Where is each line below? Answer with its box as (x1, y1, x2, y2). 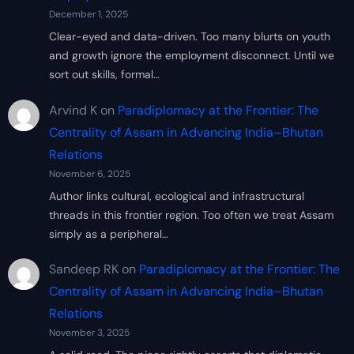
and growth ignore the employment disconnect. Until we (48, 48, 334, 63)
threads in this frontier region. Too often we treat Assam (48, 207, 333, 222)
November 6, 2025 (48, 167, 130, 180)
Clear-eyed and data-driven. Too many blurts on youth (48, 29, 330, 44)
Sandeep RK (48, 261, 119, 278)
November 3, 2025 (48, 326, 130, 340)
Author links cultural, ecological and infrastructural (48, 188, 304, 203)
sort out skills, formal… (48, 67, 160, 82)
